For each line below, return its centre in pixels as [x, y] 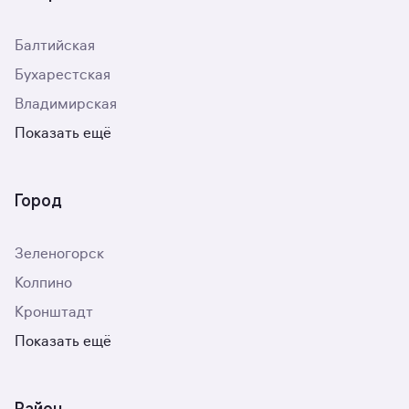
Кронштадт [54, 312]
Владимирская [66, 104]
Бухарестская [63, 75]
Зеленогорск [59, 254]
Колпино [43, 283]
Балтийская [55, 46]
